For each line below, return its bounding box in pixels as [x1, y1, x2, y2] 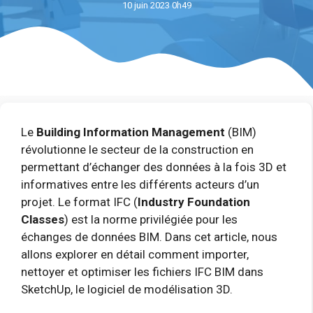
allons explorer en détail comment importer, [21, 247, 249, 261]
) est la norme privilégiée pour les [64, 212, 238, 226]
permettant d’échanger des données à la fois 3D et [21, 160, 286, 174]
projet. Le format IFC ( [21, 195, 138, 209]
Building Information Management [36, 125, 225, 139]
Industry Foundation [138, 195, 250, 209]
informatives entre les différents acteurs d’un [21, 177, 259, 191]
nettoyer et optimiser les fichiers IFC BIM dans [21, 265, 263, 279]
